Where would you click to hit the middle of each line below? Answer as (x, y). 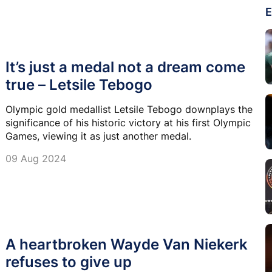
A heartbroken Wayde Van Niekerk (127, 245)
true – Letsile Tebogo (79, 85)
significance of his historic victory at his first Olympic (128, 123)
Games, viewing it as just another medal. (98, 136)
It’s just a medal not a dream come (125, 67)
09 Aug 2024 (36, 159)
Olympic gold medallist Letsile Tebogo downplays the (129, 110)
